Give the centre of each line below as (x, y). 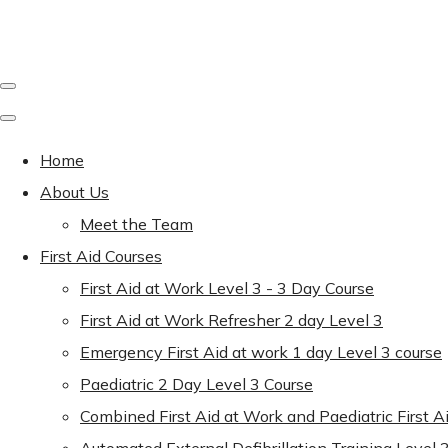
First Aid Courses (101, 256)
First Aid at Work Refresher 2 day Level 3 (231, 320)
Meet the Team (136, 224)
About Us (74, 192)
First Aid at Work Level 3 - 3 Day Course (227, 288)
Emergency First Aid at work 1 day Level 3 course (261, 352)
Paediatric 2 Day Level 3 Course (196, 384)
